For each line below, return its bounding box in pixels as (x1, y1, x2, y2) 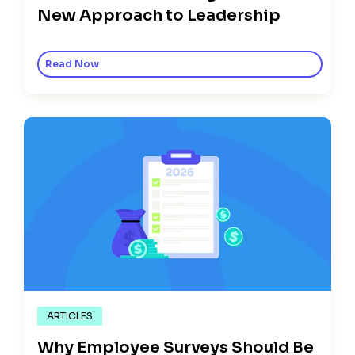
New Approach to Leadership (37, 6, 281, 26)
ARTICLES (47, 309, 93, 323)
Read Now (45, 58, 99, 71)
